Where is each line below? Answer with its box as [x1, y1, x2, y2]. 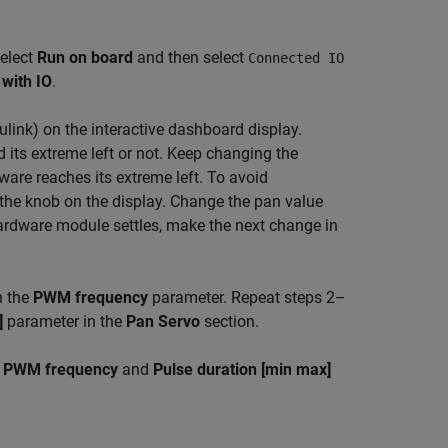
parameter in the [3, 312, 126, 332]
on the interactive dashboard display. [39, 120, 302, 140]
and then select [133, 48, 248, 68]
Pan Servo [126, 312, 200, 332]
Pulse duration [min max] [153, 360, 331, 380]
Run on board [37, 48, 133, 68]
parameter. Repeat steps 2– [148, 288, 346, 308]
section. [200, 312, 259, 332]
